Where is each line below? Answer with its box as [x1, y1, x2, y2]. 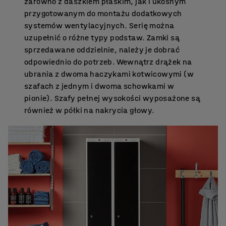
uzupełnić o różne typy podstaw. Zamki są [24, 32, 180, 42]
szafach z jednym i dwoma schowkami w [24, 81, 175, 91]
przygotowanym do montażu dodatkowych [24, 8, 182, 18]
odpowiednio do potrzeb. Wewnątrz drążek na [24, 56, 192, 67]
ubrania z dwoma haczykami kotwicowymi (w [24, 69, 194, 79]
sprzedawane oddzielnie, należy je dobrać [24, 44, 180, 54]
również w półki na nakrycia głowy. [24, 105, 155, 115]
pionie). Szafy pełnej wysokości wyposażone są [24, 93, 200, 103]
